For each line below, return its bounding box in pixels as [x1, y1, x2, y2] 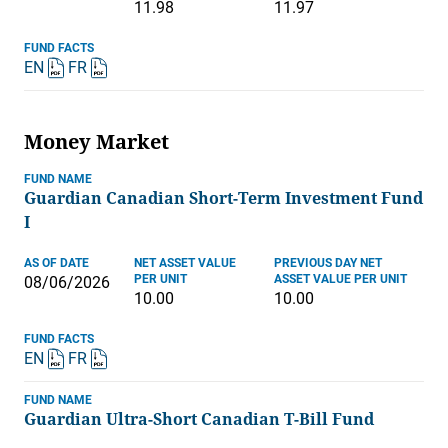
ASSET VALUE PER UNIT [274, 272, 407, 287]
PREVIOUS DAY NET [274, 256, 382, 271]
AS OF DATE [24, 256, 89, 271]
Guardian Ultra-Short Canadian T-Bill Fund [24, 410, 374, 430]
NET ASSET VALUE [134, 256, 236, 271]
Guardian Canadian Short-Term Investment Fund [24, 189, 423, 209]
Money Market [24, 130, 169, 155]
